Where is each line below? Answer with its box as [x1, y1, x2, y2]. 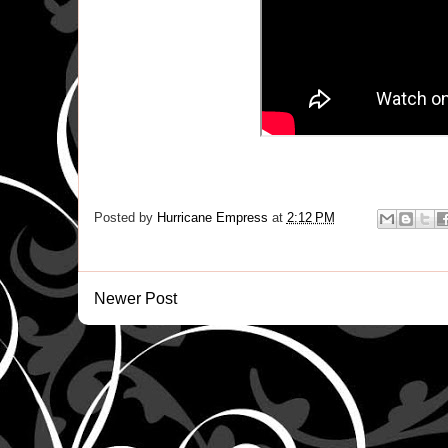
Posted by [93, 210, 157, 226]
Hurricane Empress [156, 210, 268, 226]
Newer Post [93, 290, 177, 307]
